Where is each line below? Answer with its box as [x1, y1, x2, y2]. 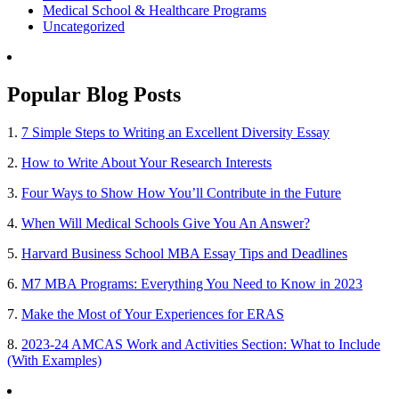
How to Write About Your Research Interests [21, 155, 272, 171]
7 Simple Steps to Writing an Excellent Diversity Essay [21, 125, 330, 141]
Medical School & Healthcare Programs [43, 3, 266, 19]
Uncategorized [43, 19, 125, 35]
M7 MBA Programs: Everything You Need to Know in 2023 [21, 276, 362, 292]
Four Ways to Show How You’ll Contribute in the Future [21, 185, 341, 201]
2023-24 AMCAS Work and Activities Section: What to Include [21, 337, 380, 353]
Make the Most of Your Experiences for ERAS [21, 306, 284, 322]
